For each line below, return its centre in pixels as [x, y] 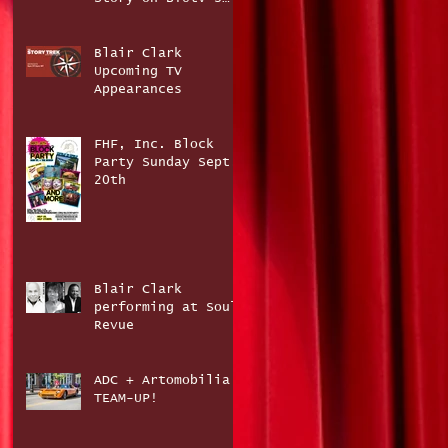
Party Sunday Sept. [166, 162]
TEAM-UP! [126, 398]
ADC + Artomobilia [162, 380]
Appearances [138, 89]
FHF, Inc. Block [154, 144]
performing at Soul [166, 307]
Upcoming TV [138, 71]
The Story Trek [150, 16]
